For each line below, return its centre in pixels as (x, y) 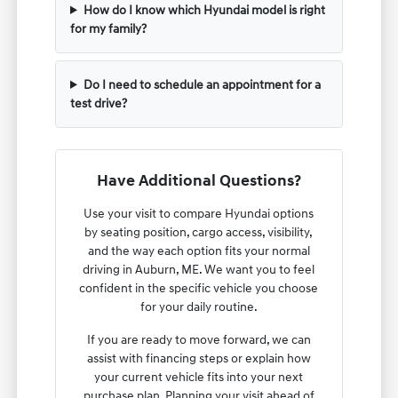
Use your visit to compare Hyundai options (199, 213)
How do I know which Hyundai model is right (204, 10)
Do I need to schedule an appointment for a (202, 84)
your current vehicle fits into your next (199, 377)
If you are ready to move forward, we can (199, 339)
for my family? (109, 28)
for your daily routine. (199, 306)
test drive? (99, 103)
